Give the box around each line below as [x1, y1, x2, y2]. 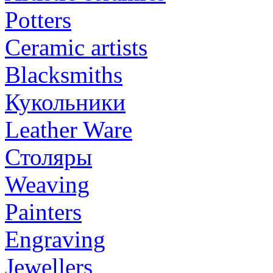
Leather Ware [5, 116, 132, 143]
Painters [5, 198, 82, 225]
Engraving [5, 225, 105, 252]
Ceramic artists [5, 34, 147, 60]
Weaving [5, 171, 90, 197]
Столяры [5, 143, 92, 170]
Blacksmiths [5, 61, 122, 88]
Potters [5, 6, 71, 33]
